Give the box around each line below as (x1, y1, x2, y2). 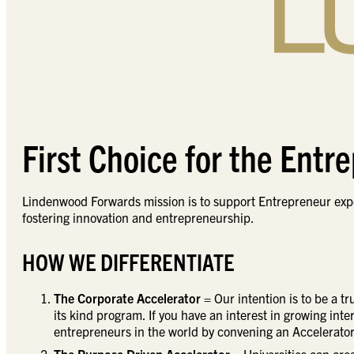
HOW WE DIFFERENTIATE (22, 247, 239, 277)
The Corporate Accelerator (54, 290, 204, 307)
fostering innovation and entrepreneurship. (22, 209, 254, 226)
